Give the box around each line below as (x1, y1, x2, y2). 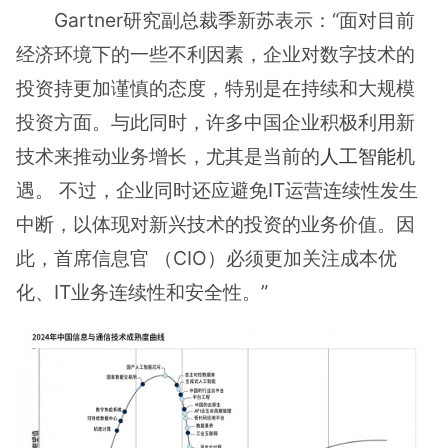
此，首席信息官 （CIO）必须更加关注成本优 (16, 246, 397, 271)
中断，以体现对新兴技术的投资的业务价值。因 (16, 212, 415, 237)
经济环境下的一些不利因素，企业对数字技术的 (16, 42, 415, 67)
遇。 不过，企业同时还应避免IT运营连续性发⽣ (16, 178, 418, 203)
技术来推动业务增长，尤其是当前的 (16, 144, 320, 169)
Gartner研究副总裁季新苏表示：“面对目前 (54, 8, 416, 33)
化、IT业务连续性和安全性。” (16, 280, 268, 305)
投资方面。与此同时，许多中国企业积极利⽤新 (16, 110, 415, 135)
